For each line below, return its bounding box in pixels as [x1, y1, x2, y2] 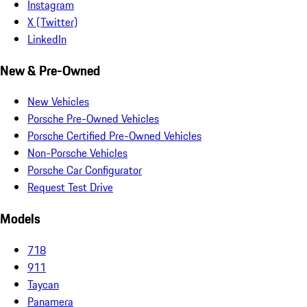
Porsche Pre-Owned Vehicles [27, 110, 159, 127]
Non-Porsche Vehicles [27, 145, 127, 162]
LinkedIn [27, 30, 66, 47]
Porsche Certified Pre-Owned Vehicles [27, 127, 201, 145]
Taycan [27, 275, 59, 293]
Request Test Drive [27, 179, 113, 196]
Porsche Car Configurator [27, 162, 142, 179]
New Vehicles [27, 93, 89, 110]
